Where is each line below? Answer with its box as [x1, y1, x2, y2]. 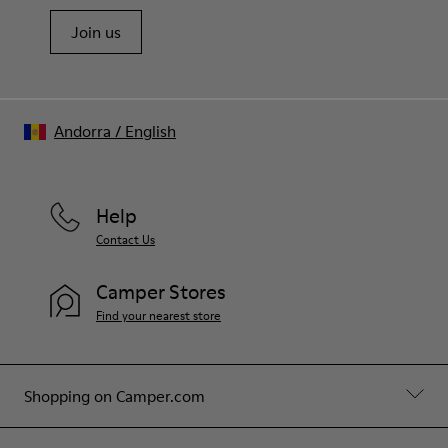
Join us [71, 20, 121, 43]
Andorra [54, 119, 111, 142]
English [125, 119, 176, 142]
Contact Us [96, 230, 155, 248]
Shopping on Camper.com [24, 384, 205, 407]
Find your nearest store [96, 306, 221, 324]
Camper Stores [96, 277, 226, 306]
